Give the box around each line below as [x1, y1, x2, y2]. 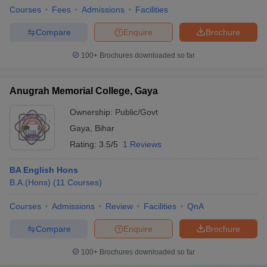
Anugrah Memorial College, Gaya [10, 86, 158, 96]
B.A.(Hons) [10, 178, 51, 187]
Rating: [70, 139, 99, 149]
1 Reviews [123, 139, 162, 149]
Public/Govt [115, 107, 158, 117]
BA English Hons [10, 165, 78, 175]
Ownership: [70, 107, 115, 117]
